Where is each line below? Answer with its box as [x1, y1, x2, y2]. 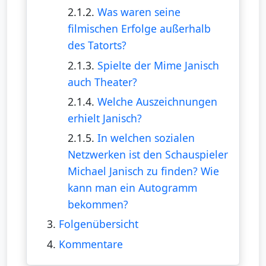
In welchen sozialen [97, 131, 195, 145]
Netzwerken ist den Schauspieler [67, 147, 228, 162]
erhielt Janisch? [67, 110, 142, 125]
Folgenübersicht [58, 217, 138, 232]
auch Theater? [67, 74, 137, 89]
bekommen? [67, 197, 128, 212]
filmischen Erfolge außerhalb [67, 21, 211, 36]
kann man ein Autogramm [67, 180, 197, 195]
